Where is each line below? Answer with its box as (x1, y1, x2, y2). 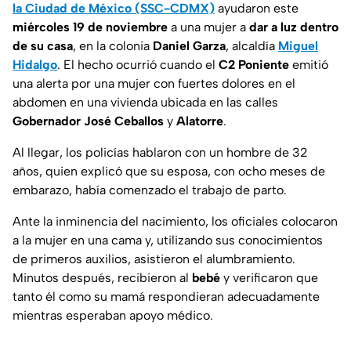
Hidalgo (13, 57, 57, 73)
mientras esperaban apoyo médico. (13, 308, 213, 324)
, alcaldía (226, 38, 278, 54)
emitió (289, 57, 328, 73)
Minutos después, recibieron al (13, 270, 192, 286)
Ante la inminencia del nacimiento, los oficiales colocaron (13, 214, 338, 230)
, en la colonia (73, 38, 153, 54)
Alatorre (176, 114, 223, 129)
